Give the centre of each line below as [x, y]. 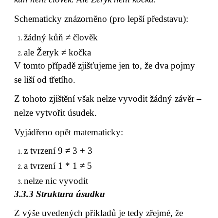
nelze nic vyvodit [56, 181]
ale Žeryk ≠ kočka [58, 52]
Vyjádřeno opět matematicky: [69, 132]
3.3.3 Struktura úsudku [60, 194]
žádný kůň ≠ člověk [61, 37]
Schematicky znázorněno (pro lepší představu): [101, 19]
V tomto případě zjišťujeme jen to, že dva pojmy [105, 65]
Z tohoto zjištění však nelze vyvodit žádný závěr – [108, 99]
